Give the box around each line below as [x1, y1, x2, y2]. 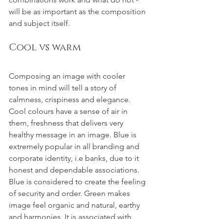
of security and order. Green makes [9, 189, 132, 198]
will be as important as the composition [9, 7, 148, 17]
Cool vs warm [9, 41, 81, 54]
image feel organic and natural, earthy [9, 200, 142, 210]
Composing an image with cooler [9, 71, 127, 81]
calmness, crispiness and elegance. [9, 95, 132, 105]
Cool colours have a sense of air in [9, 107, 130, 116]
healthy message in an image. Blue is [9, 130, 138, 140]
